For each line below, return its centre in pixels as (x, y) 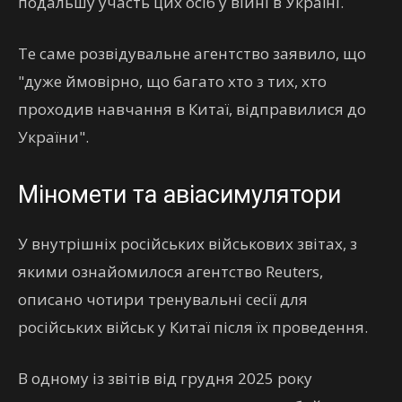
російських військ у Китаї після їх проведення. (193, 327)
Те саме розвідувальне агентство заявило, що (192, 53)
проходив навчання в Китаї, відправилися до (192, 109)
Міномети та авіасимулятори (179, 195)
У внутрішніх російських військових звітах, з (188, 244)
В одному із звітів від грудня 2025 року (165, 378)
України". (53, 137)
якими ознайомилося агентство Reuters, (170, 271)
